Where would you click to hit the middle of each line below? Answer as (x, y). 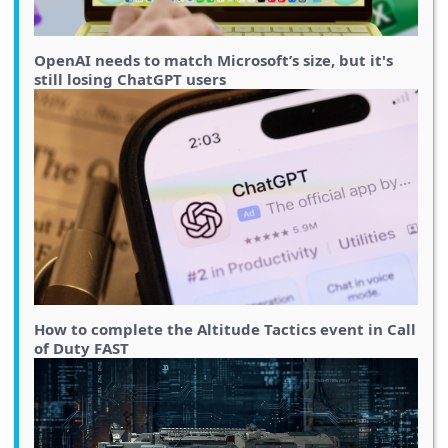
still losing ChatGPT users (130, 78)
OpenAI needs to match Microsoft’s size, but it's (213, 59)
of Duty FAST (81, 347)
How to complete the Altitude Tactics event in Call (225, 328)
